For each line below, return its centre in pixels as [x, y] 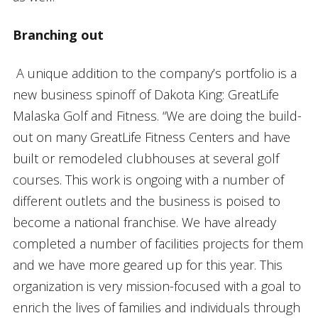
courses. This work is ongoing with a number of [148, 179]
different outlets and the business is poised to [146, 201]
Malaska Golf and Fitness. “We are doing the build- [157, 115]
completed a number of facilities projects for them [158, 243]
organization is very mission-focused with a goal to [157, 286]
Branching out [58, 34]
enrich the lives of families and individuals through [156, 307]
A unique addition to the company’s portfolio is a [154, 73]
